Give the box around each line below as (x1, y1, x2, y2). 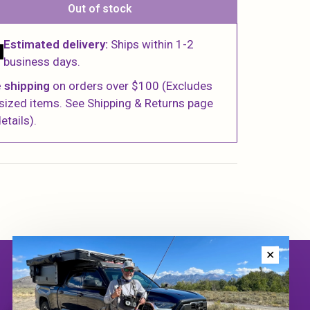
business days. (3, 55, 81, 69)
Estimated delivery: (3, 37, 109, 51)
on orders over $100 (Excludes (50, 79, 213, 93)
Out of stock (68, 2, 133, 15)
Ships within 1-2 (108, 37, 194, 51)
